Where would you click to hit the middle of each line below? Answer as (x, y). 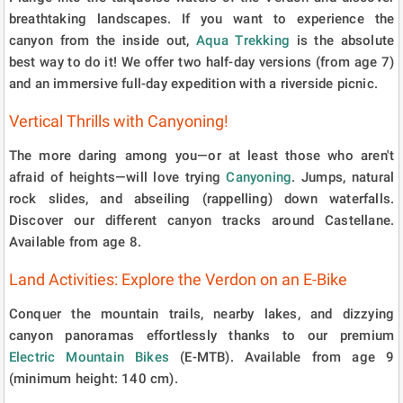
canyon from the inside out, (103, 40)
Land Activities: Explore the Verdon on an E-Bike (178, 279)
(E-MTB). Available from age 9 (282, 357)
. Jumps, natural (343, 177)
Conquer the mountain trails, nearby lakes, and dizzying (201, 313)
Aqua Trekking (243, 40)
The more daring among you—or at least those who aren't (201, 155)
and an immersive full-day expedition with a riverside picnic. (193, 83)
